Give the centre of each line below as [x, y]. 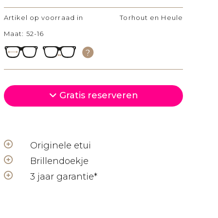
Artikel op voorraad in [44, 18]
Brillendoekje [59, 161]
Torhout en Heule [151, 18]
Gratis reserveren [97, 95]
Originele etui [61, 145]
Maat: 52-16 [24, 34]
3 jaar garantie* [64, 177]
